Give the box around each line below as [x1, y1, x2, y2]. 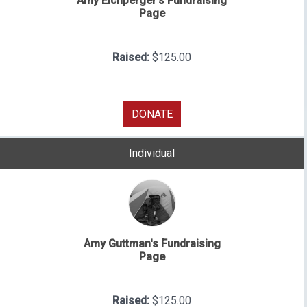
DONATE [131, 107, 173, 121]
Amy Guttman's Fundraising [83, 237, 221, 251]
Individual [129, 147, 175, 160]
